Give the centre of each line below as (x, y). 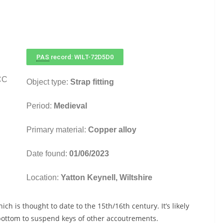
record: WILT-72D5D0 (81, 57)
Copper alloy (112, 130)
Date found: (48, 154)
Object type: (48, 82)
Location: (43, 177)
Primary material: (57, 130)
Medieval (70, 106)
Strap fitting (92, 82)
